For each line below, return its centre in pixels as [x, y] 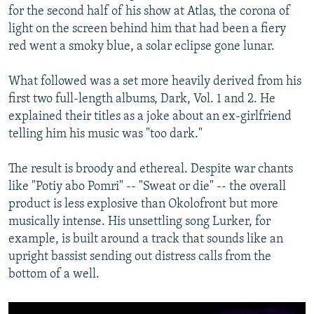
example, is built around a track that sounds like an [146, 240]
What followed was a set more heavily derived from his [155, 82]
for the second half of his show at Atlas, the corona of [149, 12]
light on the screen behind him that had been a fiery [147, 29]
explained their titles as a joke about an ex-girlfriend [150, 117]
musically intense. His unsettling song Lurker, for [139, 222]
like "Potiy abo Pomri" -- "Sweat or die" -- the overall [147, 187]
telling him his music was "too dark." [105, 135]
